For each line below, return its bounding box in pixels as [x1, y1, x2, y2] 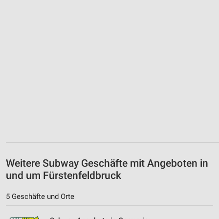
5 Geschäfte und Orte [6, 192, 74, 201]
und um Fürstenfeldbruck [6, 169, 121, 181]
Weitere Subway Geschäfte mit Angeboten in [6, 157, 208, 169]
